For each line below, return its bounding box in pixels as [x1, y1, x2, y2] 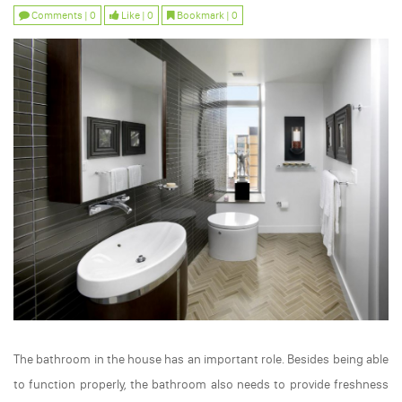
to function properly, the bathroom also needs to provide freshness [13, 376, 389, 392]
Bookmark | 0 [175, 9, 238, 22]
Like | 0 [119, 9, 153, 22]
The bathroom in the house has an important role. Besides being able [13, 351, 389, 367]
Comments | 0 [30, 9, 96, 22]
